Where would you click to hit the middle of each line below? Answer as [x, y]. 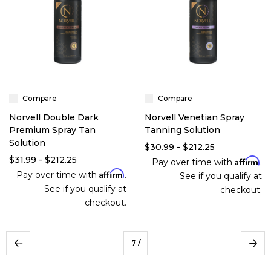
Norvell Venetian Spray [194, 117]
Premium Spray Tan [52, 130]
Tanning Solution [182, 130]
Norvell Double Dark [54, 117]
